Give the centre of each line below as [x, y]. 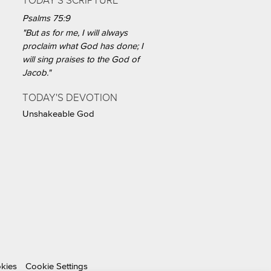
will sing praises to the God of [81, 59]
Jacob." [37, 73]
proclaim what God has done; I [83, 46]
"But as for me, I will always [75, 33]
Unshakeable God [58, 114]
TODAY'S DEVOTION [70, 97]
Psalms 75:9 [46, 18]
